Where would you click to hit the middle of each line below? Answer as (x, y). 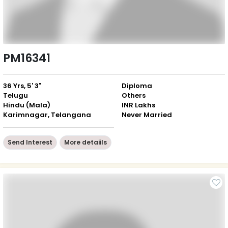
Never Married (147, 115)
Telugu (16, 95)
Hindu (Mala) (27, 105)
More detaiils (85, 142)
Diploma (137, 85)
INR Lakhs (138, 105)
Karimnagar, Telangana (47, 115)
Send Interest (30, 142)
